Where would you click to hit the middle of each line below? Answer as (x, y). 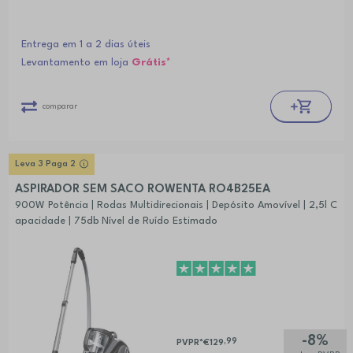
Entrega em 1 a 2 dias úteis (85, 45)
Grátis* (151, 63)
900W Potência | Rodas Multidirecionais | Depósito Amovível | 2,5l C (176, 206)
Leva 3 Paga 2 (45, 165)
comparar (59, 106)
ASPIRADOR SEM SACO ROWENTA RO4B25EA (142, 190)
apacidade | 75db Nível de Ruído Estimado (116, 221)
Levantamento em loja (76, 63)
